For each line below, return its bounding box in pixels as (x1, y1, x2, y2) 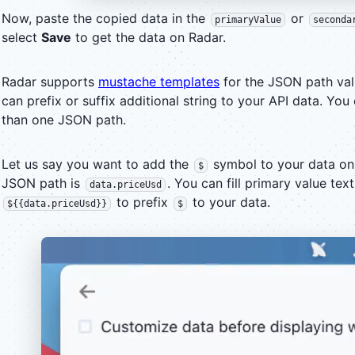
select (2, 29, 41, 45)
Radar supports (2, 73, 98, 90)
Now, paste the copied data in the (2, 10, 209, 26)
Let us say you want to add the (2, 155, 193, 172)
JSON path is (2, 174, 84, 191)
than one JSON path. (2, 111, 126, 128)
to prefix (113, 193, 172, 210)
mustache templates (98, 73, 219, 90)
